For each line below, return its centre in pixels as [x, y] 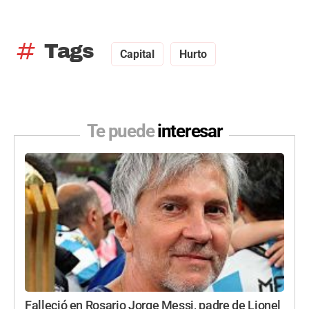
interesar [190, 131]
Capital [137, 54]
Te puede [122, 131]
